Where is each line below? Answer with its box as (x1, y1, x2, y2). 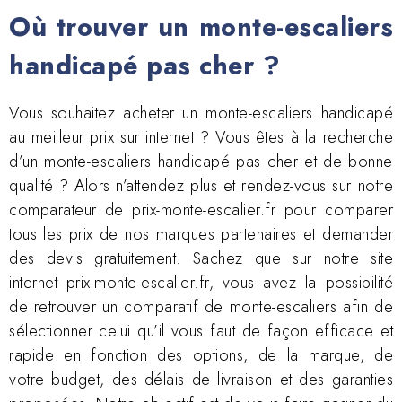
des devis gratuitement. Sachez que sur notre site (9, 246, 393, 270)
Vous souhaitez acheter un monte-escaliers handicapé (9, 100, 393, 125)
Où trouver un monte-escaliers (9, 7, 393, 46)
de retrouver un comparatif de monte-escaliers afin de (9, 294, 393, 319)
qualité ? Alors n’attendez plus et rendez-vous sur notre (9, 173, 393, 197)
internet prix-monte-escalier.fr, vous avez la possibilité (9, 270, 393, 294)
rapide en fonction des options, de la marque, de (9, 343, 393, 367)
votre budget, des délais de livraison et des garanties (9, 367, 393, 391)
